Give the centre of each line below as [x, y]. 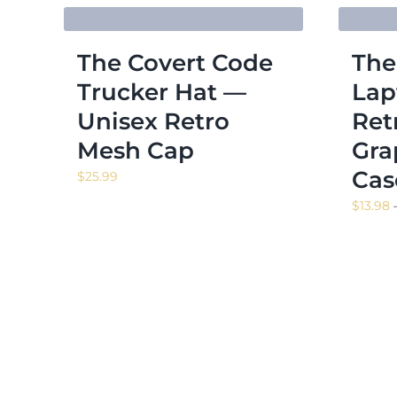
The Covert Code [175, 62]
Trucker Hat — [162, 92]
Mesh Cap [136, 150]
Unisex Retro [153, 121]
